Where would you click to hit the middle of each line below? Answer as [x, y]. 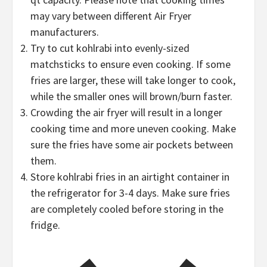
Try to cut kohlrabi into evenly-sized [110, 48]
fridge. [45, 225]
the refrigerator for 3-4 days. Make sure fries [130, 193]
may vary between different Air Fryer [111, 16]
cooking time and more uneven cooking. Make [133, 129]
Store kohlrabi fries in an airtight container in [130, 177]
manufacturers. [65, 32]
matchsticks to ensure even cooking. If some [131, 64]
